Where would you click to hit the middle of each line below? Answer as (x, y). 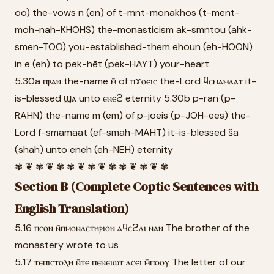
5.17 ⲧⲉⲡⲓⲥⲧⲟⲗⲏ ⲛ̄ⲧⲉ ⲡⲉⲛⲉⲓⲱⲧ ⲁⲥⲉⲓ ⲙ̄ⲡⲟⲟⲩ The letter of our (130, 262)
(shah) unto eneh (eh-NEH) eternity (94, 150)
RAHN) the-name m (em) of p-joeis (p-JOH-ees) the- (133, 115)
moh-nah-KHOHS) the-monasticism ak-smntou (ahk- (133, 30)
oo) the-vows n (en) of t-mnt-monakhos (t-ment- (127, 13)
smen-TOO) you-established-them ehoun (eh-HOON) (134, 47)
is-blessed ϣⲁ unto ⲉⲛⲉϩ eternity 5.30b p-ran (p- (125, 98)
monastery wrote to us (67, 245)
